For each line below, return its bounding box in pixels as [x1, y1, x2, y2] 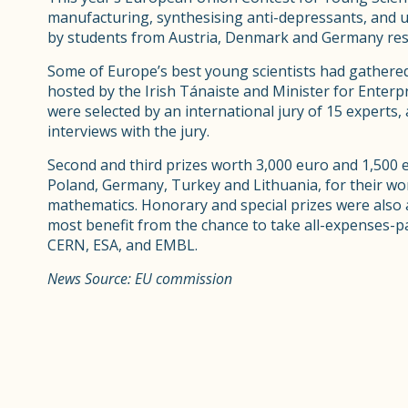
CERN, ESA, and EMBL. [47, 235, 198, 255]
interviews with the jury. [47, 121, 209, 141]
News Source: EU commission [47, 269, 232, 289]
